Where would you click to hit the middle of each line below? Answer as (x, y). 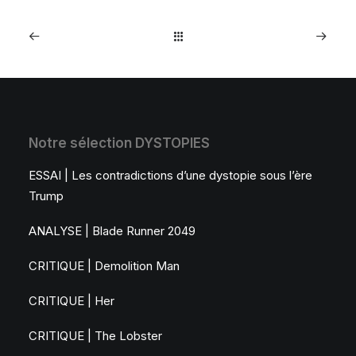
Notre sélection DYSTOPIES (119, 143)
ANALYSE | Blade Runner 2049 (112, 231)
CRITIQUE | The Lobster (95, 336)
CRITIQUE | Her (72, 301)
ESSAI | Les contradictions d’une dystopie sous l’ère (170, 175)
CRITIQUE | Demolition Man (104, 266)
